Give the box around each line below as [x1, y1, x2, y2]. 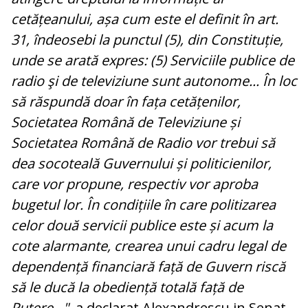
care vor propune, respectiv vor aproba [11, 175, 258, 194]
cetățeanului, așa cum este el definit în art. [11, 10, 278, 29]
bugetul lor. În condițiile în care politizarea [11, 195, 276, 214]
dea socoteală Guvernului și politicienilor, [11, 154, 272, 173]
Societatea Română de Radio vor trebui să [11, 133, 275, 153]
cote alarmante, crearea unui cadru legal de [11, 236, 286, 256]
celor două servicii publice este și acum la [11, 216, 273, 235]
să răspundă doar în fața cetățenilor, [11, 92, 241, 111]
